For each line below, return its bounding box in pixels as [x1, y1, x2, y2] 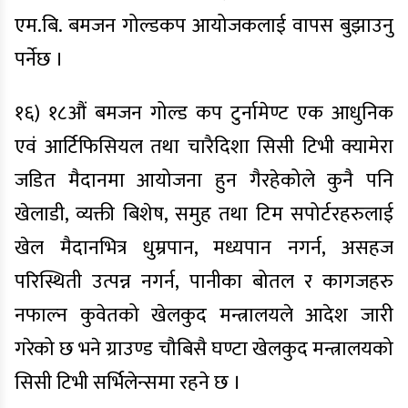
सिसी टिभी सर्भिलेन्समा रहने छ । [15, 366, 241, 400]
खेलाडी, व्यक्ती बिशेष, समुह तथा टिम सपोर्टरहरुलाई [15, 198, 393, 231]
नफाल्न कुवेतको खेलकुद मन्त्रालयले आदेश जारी [15, 299, 393, 332]
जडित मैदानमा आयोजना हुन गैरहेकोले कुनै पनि [15, 164, 393, 198]
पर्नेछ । [15, 43, 64, 76]
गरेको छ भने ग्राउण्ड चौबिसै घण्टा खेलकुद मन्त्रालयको [15, 332, 393, 366]
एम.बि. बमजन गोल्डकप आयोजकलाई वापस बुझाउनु [15, 9, 393, 43]
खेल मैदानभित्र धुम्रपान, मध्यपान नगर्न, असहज [15, 231, 393, 265]
